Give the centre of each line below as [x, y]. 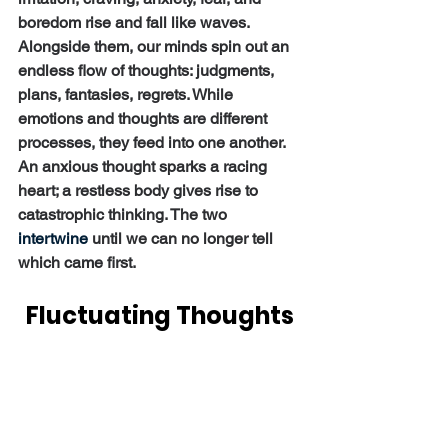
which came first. [77, 262]
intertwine [53, 238]
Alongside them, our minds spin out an [155, 46]
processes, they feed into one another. [153, 142]
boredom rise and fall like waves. [135, 22]
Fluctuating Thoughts [160, 315]
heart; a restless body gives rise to [140, 190]
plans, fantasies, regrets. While [127, 94]
